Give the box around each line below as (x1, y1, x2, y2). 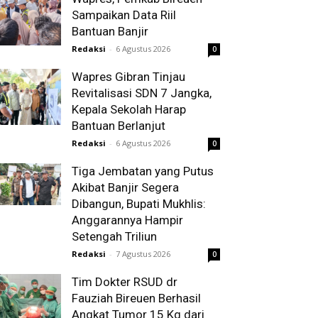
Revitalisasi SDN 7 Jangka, (72, 86, 212, 100)
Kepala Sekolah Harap (72, 102, 186, 116)
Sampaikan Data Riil (72, 8, 176, 22)
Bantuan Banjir (72, 24, 148, 38)
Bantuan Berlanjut (72, 119, 165, 133)
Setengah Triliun (72, 229, 157, 243)
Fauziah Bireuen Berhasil (72, 291, 201, 305)
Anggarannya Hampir (72, 213, 183, 227)
